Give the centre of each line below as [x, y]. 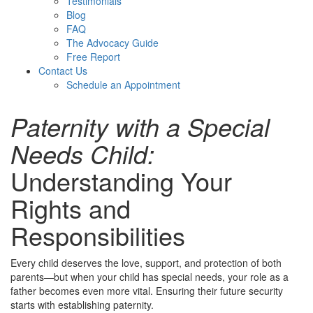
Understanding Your [121, 180]
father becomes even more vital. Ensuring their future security [147, 290]
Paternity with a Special [140, 126]
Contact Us [63, 70]
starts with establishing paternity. [82, 304]
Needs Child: [82, 153]
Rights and [71, 208]
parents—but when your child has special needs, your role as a [150, 276]
